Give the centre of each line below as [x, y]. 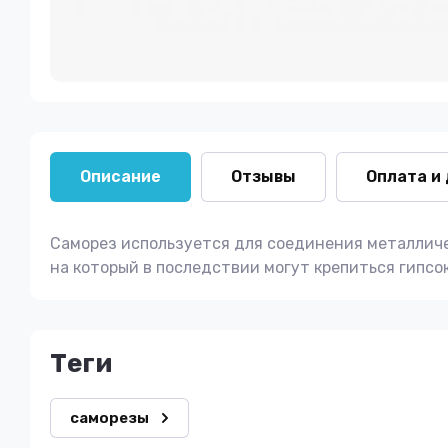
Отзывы [263, 176]
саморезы [109, 418]
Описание [120, 176]
